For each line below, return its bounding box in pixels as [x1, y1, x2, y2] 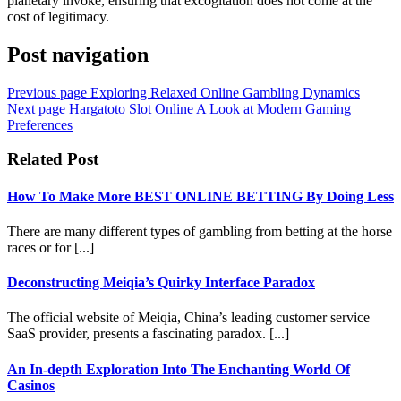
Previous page [7, 84, 87, 100]
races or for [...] [7, 239, 94, 255]
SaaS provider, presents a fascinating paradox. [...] [7, 326, 289, 342]
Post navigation [7, 42, 149, 66]
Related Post [7, 149, 98, 169]
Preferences [7, 116, 73, 132]
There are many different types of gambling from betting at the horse [7, 223, 392, 239]
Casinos [7, 377, 55, 393]
